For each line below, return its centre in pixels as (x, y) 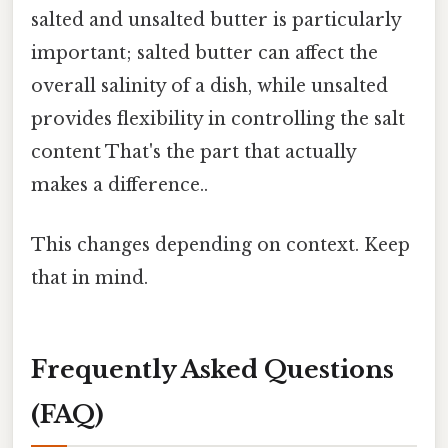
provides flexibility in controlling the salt (218, 119)
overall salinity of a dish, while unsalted (209, 86)
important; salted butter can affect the (204, 53)
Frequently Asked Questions (212, 370)
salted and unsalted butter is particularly (216, 20)
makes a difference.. (119, 185)
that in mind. (89, 277)
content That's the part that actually (193, 152)
